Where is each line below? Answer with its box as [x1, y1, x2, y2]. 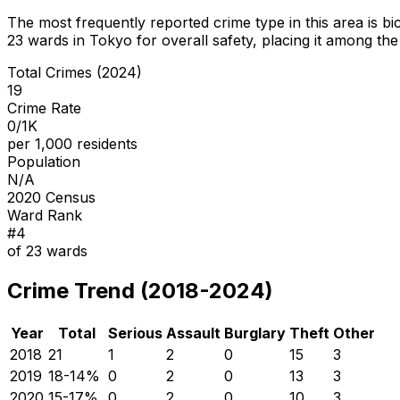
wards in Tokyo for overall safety [23, 30, 253, 49]
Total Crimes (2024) [7, 62, 142, 81]
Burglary [224, 323, 286, 342]
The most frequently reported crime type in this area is [7, 12, 382, 31]
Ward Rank [7, 205, 82, 224]
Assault [166, 323, 221, 342]
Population [7, 152, 80, 171]
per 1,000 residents [7, 134, 137, 153]
